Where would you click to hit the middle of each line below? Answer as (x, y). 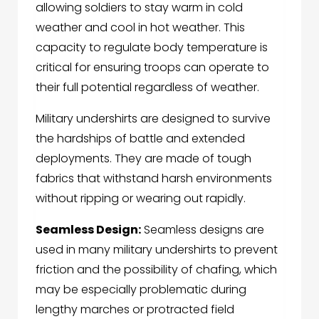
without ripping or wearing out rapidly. (141, 199)
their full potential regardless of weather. (147, 88)
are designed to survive (204, 119)
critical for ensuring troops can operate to (152, 68)
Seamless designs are (203, 230)
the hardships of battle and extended (140, 139)
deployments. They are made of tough (143, 159)
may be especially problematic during (141, 290)
